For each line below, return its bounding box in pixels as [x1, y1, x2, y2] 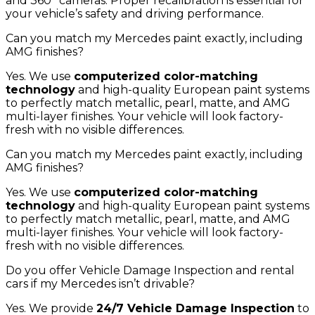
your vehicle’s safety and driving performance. [6, 6, 264, 20]
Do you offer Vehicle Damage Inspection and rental [6, 263, 295, 277]
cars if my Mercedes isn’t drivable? [6, 276, 195, 290]
